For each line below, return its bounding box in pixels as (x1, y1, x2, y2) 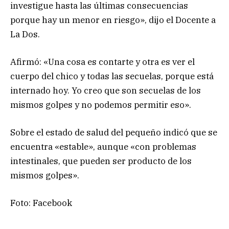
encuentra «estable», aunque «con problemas (10, 141, 196, 153)
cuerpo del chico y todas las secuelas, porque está (10, 71, 214, 82)
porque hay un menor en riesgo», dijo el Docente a (10, 14, 216, 26)
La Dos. (10, 28, 40, 40)
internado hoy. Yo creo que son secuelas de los (10, 85, 201, 97)
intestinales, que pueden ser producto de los (10, 155, 192, 167)
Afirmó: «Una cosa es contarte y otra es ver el (10, 56, 195, 68)
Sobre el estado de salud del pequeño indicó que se (10, 127, 217, 139)
